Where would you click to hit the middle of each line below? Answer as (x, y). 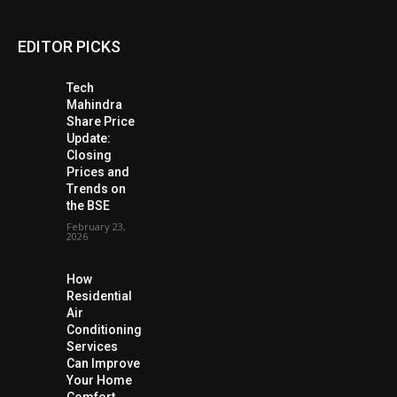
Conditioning (104, 329)
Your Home (99, 380)
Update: (88, 138)
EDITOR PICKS (69, 46)
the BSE (88, 205)
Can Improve (103, 363)
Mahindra (94, 104)
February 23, (96, 226)
